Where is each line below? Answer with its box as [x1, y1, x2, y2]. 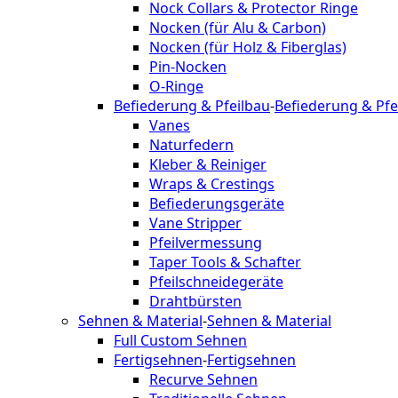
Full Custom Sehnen [114, 330, 247, 350]
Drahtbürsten [149, 291, 242, 311]
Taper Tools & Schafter [149, 252, 301, 272]
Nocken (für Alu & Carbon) [149, 18, 326, 37]
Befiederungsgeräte [149, 194, 284, 213]
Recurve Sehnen [149, 370, 258, 389]
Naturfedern [149, 135, 234, 155]
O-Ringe [149, 76, 203, 96]
